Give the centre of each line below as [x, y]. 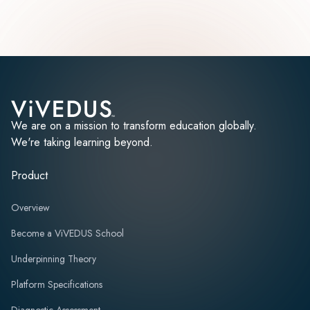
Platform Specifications [57, 284]
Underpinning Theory [54, 258]
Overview [30, 207]
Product [29, 175]
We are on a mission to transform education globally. [134, 125]
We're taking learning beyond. [82, 142]
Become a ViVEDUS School [67, 233]
